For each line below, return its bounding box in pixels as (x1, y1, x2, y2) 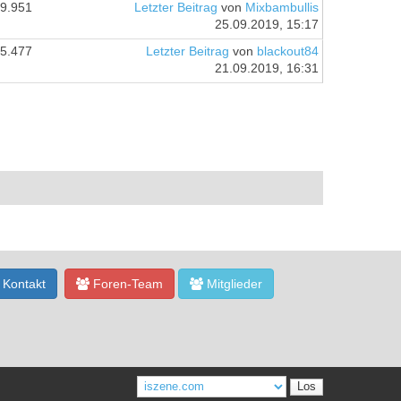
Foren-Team (90, 276, 163, 291)
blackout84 (256, 44, 319, 58)
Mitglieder (203, 276, 262, 291)
